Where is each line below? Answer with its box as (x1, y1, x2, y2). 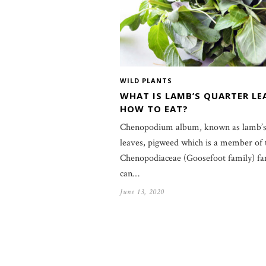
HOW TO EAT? (120, 103, 188, 115)
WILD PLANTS (120, 76, 172, 85)
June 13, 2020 (120, 187, 164, 198)
